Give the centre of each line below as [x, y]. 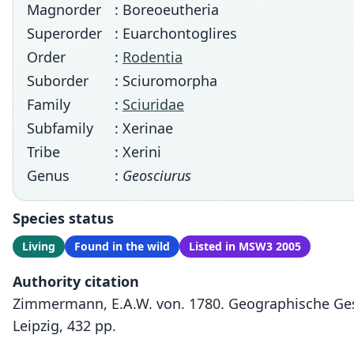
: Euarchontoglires [176, 33]
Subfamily [60, 128]
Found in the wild [122, 246]
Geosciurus [157, 175]
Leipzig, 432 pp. [64, 326]
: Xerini [138, 152]
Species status [63, 218]
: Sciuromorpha [166, 81]
